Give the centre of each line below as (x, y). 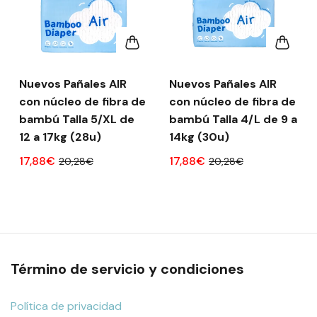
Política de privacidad (66, 306)
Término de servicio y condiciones (127, 269)
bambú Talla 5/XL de (77, 119)
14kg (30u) (199, 137)
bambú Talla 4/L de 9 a (233, 119)
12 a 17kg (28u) (60, 137)
